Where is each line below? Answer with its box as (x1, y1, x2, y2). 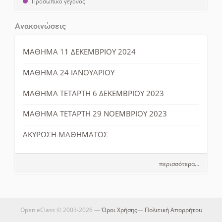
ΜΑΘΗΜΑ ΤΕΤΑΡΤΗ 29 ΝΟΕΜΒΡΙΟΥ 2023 (23, 109, 167, 119)
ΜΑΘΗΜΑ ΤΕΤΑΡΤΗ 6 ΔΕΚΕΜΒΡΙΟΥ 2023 (23, 88, 164, 98)
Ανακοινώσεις (15, 21, 66, 31)
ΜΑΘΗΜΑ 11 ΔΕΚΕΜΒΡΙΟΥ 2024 (23, 47, 136, 57)
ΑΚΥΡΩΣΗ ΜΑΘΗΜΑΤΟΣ (23, 129, 108, 139)
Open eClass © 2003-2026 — (20, 205, 102, 214)
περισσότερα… (159, 159, 199, 167)
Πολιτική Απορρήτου (144, 205, 202, 214)
